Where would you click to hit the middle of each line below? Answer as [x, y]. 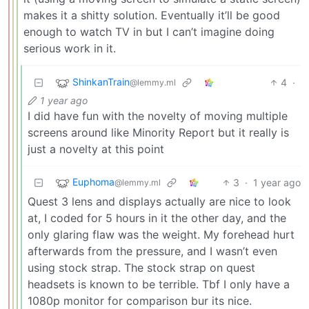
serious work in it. [70, 48]
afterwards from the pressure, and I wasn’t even [152, 251]
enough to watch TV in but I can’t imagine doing [149, 31]
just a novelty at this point [96, 149]
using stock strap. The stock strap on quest [141, 267]
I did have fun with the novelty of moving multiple [158, 116]
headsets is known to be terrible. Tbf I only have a [159, 284]
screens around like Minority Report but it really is [158, 132]
